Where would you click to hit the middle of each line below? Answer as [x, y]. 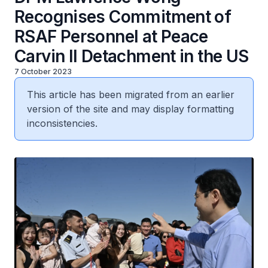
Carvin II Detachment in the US [132, 56]
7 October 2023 [43, 71]
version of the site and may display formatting [130, 109]
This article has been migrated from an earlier [131, 95]
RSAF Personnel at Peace [111, 36]
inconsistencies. [62, 123]
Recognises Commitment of [123, 17]
